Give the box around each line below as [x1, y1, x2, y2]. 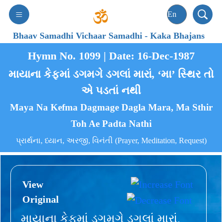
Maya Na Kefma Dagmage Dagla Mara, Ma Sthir [9, 102, 213, 113]
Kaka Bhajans [150, 31, 205, 41]
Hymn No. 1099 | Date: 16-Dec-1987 [27, 49, 195, 62]
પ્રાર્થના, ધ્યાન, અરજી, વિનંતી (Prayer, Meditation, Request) [15, 136, 207, 145]
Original [22, 193, 59, 205]
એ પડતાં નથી [81, 84, 141, 97]
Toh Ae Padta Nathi [70, 118, 152, 129]
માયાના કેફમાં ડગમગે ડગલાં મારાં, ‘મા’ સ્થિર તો [8, 68, 214, 81]
